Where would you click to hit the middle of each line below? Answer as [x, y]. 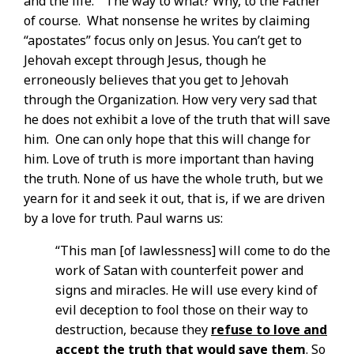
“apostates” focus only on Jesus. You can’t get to [163, 41]
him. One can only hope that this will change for [167, 139]
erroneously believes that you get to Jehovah [156, 80]
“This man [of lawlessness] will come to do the [193, 251]
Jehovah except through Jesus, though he [145, 60]
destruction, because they [133, 330]
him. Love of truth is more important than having [169, 159]
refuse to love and [269, 330]
